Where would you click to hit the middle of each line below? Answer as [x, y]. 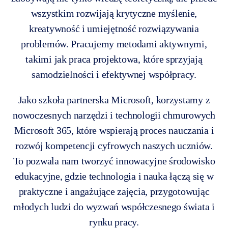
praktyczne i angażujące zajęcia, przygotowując [114, 191]
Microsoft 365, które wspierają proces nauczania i [114, 130]
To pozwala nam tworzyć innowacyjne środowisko [114, 161]
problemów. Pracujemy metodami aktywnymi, [114, 44]
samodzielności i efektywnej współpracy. [114, 74]
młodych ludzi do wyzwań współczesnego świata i [114, 206]
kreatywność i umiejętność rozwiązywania [114, 28]
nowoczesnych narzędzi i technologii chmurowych [114, 115]
